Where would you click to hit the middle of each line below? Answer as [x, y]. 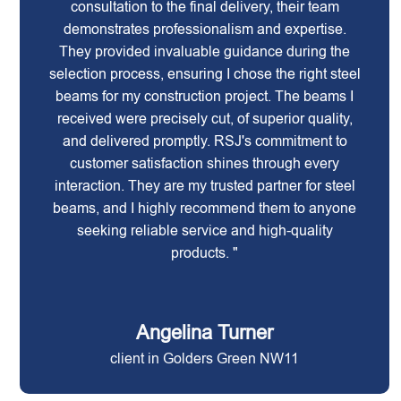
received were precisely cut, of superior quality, [205, 119]
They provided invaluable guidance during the [205, 51]
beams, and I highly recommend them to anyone [205, 208]
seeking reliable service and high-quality [205, 230]
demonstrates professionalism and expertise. [205, 29]
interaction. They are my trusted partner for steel [205, 186]
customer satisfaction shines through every [205, 163]
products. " [205, 253]
